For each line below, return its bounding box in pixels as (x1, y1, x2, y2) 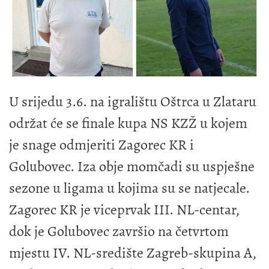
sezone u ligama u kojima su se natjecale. (9, 178, 250, 198)
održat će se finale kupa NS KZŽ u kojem (9, 113, 247, 133)
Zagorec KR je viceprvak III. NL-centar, (9, 199, 240, 219)
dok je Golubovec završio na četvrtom (9, 221, 229, 241)
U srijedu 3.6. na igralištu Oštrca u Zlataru (9, 91, 256, 111)
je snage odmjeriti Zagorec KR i (9, 134, 194, 154)
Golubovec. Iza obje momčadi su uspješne (9, 156, 255, 176)
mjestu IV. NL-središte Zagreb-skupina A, (9, 243, 256, 262)
